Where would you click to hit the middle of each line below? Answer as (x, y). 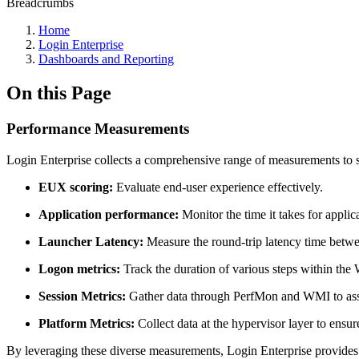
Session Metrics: (82, 296)
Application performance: (109, 214)
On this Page (59, 93)
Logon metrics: (79, 268)
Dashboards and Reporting (106, 59)
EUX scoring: (76, 187)
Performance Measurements (98, 128)
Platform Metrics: (87, 323)
